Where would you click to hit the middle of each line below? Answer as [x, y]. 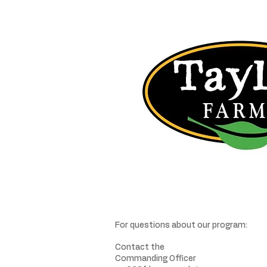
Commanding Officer [156, 259]
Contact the [140, 247]
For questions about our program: [181, 225]
